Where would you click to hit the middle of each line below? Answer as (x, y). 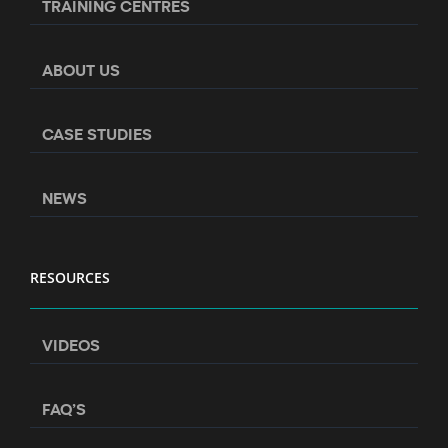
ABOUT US (81, 69)
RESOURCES (70, 277)
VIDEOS (71, 344)
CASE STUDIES (97, 133)
